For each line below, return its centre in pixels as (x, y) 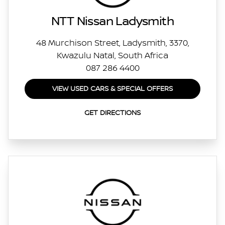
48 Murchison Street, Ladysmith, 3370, (113, 43)
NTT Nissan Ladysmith (113, 21)
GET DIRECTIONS (113, 113)
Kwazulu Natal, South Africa (113, 55)
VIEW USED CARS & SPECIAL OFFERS (113, 89)
